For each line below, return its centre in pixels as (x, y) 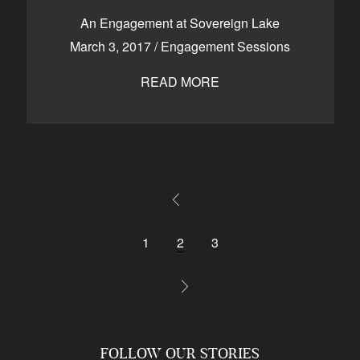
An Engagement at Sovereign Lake (180, 23)
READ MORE (180, 82)
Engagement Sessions (225, 46)
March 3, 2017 (112, 46)
